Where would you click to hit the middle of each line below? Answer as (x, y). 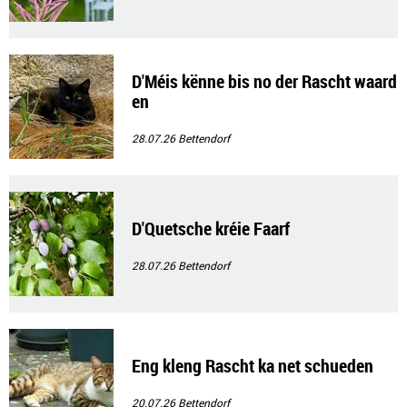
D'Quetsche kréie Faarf (211, 228)
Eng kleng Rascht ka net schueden (253, 365)
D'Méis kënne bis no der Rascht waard (264, 81)
